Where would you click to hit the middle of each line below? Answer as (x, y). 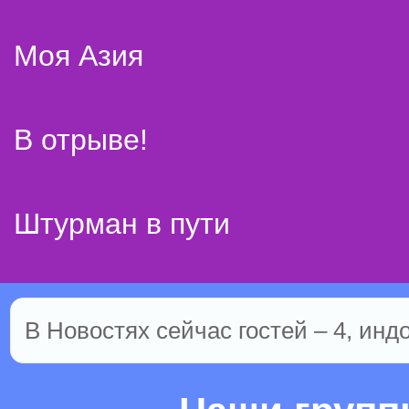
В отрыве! (81, 140)
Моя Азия (79, 56)
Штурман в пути (122, 224)
